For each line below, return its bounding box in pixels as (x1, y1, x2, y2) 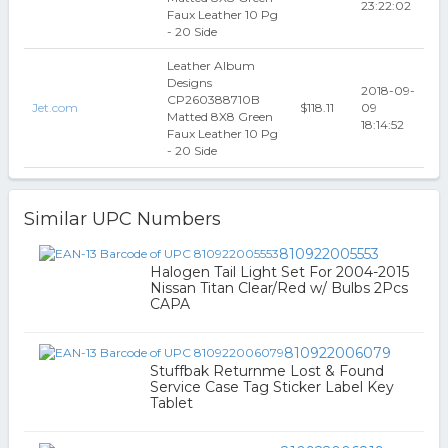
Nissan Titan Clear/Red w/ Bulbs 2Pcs (149, 279, 408, 297)
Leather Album (166, 58, 255, 73)
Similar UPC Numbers (23, 208, 221, 230)
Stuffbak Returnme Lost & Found (149, 362, 384, 380)
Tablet (149, 394, 193, 412)
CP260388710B (166, 92, 260, 107)
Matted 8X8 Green (166, 109, 273, 124)
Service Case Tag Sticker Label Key (149, 378, 394, 396)
